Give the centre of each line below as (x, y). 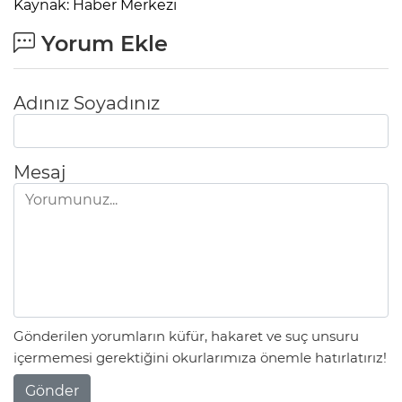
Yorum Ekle (101, 43)
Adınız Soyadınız (87, 103)
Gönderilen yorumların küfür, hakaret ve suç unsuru (186, 336)
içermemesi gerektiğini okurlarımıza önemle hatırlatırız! (200, 358)
